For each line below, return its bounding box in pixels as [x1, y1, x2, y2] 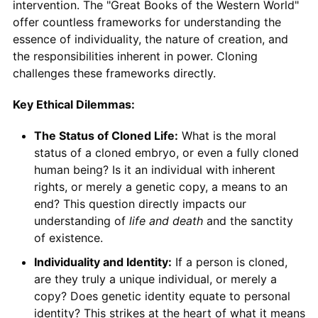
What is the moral [177, 128, 276, 143]
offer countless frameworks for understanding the [12, 15, 281, 30]
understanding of [33, 214, 129, 229]
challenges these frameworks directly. [12, 66, 216, 81]
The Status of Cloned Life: [33, 128, 178, 143]
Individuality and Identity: [33, 255, 172, 270]
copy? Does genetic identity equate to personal [33, 289, 290, 304]
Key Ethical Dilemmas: [12, 97, 135, 112]
